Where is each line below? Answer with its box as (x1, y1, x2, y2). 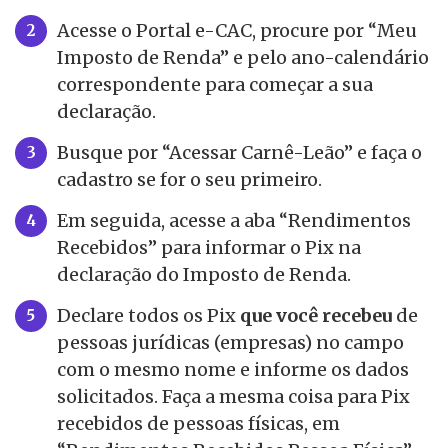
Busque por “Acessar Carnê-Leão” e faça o (57, 141, 422, 165)
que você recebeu (240, 304, 392, 328)
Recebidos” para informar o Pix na (57, 236, 361, 260)
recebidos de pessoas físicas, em (57, 412, 340, 436)
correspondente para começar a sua (57, 73, 373, 97)
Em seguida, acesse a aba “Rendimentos (57, 209, 411, 233)
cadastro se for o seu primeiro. (57, 168, 322, 192)
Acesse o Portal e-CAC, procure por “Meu (57, 19, 417, 43)
